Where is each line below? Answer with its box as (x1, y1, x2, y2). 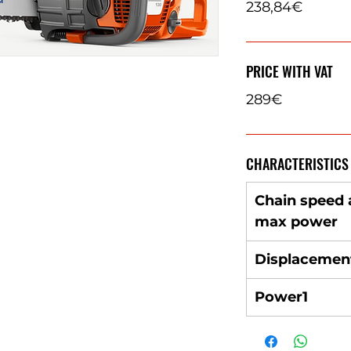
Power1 (255, 288, 308, 306)
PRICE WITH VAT (246, 61, 333, 81)
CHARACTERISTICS (246, 154, 349, 174)
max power (255, 213, 338, 230)
